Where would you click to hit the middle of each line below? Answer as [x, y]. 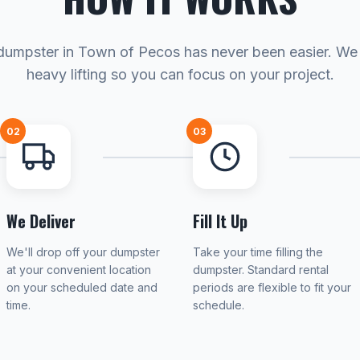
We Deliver [41, 221]
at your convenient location [79, 270]
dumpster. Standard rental [261, 270]
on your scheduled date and [82, 287]
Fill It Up [220, 221]
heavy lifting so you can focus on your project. [180, 74]
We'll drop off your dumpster [83, 252]
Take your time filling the [258, 252]
